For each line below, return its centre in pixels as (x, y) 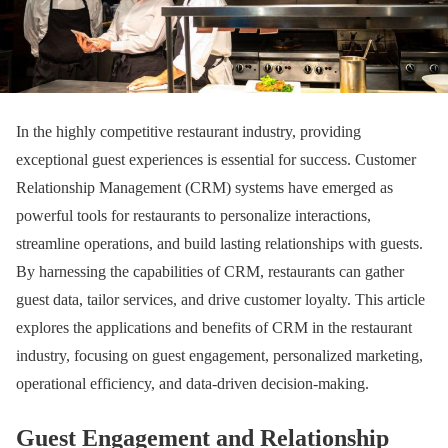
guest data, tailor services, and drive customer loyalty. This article (220, 299)
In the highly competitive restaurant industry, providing (188, 131)
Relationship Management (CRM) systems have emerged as (204, 187)
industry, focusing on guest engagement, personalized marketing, (219, 355)
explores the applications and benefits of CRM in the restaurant (214, 327)
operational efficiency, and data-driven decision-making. (192, 383)
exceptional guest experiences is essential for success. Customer (216, 159)
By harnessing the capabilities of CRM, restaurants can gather (210, 271)
